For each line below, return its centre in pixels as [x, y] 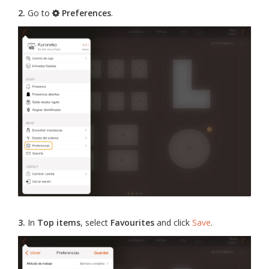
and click [173, 223]
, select [95, 223]
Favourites [132, 223]
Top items [59, 223]
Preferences [85, 13]
